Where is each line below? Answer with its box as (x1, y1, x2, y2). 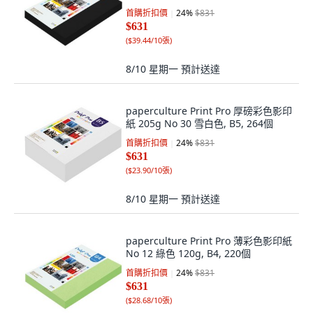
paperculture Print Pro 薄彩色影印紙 (126, 234, 292, 247)
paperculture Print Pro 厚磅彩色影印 (126, 104, 292, 117)
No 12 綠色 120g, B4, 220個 (126, 247, 251, 260)
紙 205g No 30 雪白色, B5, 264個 (126, 117, 273, 130)
